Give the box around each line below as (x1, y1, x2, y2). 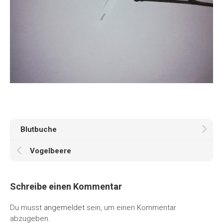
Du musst (10, 203, 44, 212)
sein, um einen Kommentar (85, 203, 176, 212)
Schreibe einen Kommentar (10, 181, 122, 192)
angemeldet (44, 203, 85, 212)
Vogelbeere (30, 146, 71, 155)
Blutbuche (20, 125, 57, 134)
